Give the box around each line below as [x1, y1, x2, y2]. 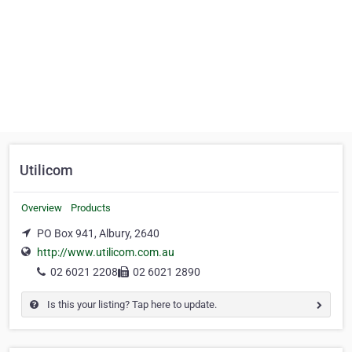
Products [71, 202, 111, 214]
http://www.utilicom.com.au [37, 246, 174, 259]
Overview [21, 202, 62, 214]
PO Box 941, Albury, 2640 [37, 227, 159, 240]
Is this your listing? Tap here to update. [45, 299, 217, 311]
